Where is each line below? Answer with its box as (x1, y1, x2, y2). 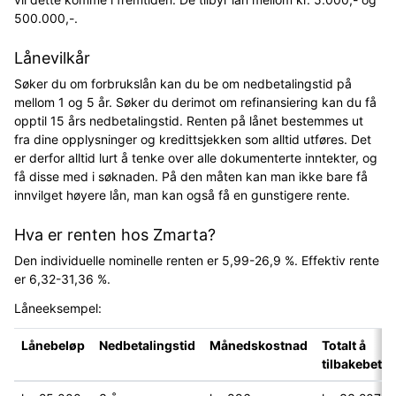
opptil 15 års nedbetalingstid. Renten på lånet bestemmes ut (14, 112, 363, 128)
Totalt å (322, 337, 366, 353)
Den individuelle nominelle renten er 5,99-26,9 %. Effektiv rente (14, 252, 379, 268)
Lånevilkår (14, 48, 90, 67)
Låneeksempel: (14, 300, 102, 316)
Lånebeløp (21, 337, 85, 353)
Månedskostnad (209, 337, 308, 353)
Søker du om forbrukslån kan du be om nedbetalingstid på (14, 75, 352, 91)
